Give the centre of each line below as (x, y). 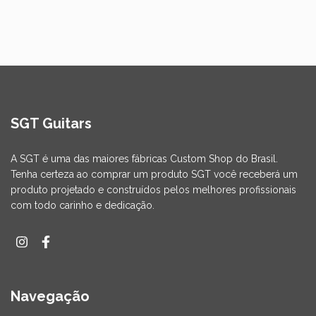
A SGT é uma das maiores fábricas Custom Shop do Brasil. (144, 158)
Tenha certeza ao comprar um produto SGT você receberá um (154, 174)
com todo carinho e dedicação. (83, 205)
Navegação (50, 297)
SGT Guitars (51, 123)
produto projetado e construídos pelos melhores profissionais (153, 189)
